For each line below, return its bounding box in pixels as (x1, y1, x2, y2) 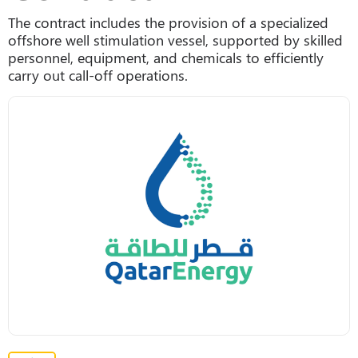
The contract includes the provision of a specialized (8, 12, 328, 32)
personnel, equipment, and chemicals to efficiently (8, 47, 324, 67)
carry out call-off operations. (8, 65, 188, 85)
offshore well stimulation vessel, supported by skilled (8, 30, 343, 50)
